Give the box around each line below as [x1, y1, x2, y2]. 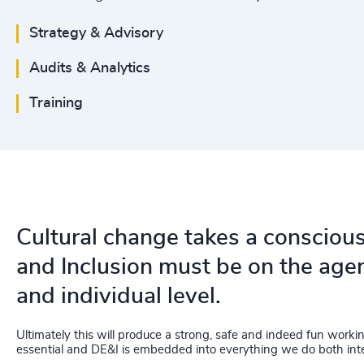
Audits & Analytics [29, 61, 150, 76]
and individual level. [16, 285, 221, 308]
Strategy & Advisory [29, 26, 163, 41]
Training [29, 96, 83, 110]
